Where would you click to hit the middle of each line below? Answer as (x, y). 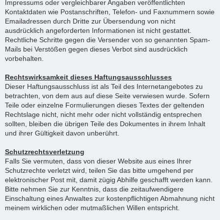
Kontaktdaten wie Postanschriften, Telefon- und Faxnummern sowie (110, 12)
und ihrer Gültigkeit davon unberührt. (62, 133)
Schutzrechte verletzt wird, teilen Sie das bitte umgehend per (99, 170)
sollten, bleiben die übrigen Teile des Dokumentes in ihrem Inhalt (105, 124)
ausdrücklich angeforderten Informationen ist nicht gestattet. (98, 30)
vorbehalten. (24, 58)
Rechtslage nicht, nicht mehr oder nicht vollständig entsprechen (103, 114)
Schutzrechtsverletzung (45, 152)
